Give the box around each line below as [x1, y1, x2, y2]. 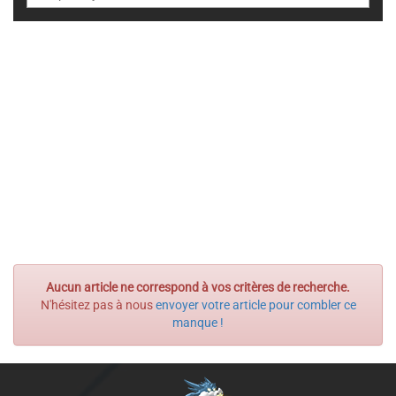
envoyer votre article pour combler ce [155, 298, 356, 312]
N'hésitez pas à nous [40, 298, 156, 312]
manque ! [172, 316, 224, 330]
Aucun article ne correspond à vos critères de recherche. [46, 280, 350, 294]
